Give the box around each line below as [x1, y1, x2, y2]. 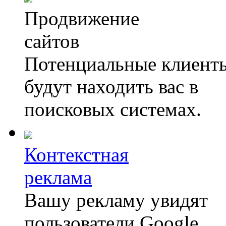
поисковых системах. [24, 98, 201, 120]
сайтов [24, 30, 79, 52]
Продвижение [24, 8, 139, 29]
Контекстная [24, 144, 129, 165]
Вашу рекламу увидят [24, 189, 208, 211]
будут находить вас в [24, 76, 198, 97]
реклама [24, 166, 92, 188]
